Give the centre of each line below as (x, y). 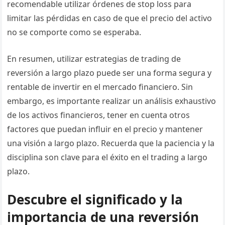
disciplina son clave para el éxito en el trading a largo (107, 157)
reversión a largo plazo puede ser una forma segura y (109, 73)
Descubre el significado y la (95, 199)
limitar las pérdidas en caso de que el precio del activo (110, 18)
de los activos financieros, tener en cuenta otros (99, 115)
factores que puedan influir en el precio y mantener (105, 129)
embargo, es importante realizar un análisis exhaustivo (112, 101)
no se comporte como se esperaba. (74, 32)
